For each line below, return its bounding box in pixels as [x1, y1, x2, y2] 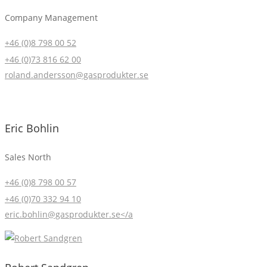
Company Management [5, 11, 98, 23]
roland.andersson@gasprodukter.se [5, 69, 148, 80]
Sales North [5, 151, 51, 163]
